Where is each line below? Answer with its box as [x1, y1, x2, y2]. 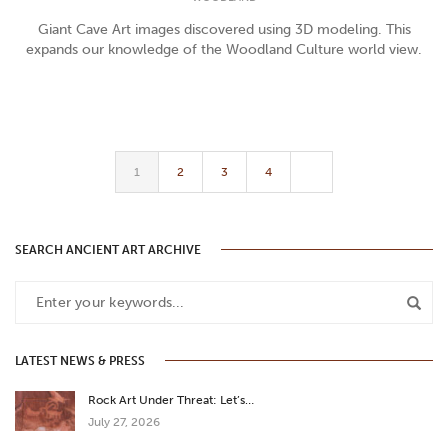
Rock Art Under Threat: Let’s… [88, 392, 254, 407]
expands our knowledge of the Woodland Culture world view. [26, 41, 422, 59]
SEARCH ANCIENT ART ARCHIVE [15, 242, 201, 257]
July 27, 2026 [88, 414, 160, 429]
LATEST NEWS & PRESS [15, 353, 145, 368]
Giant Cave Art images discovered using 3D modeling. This [37, 21, 411, 39]
